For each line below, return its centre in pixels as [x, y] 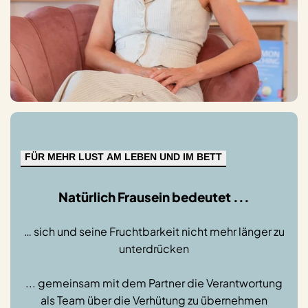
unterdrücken [154, 249]
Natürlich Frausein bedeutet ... [154, 197]
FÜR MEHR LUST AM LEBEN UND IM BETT [123, 156]
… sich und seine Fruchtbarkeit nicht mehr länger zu [154, 232]
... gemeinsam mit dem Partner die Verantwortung [154, 283]
